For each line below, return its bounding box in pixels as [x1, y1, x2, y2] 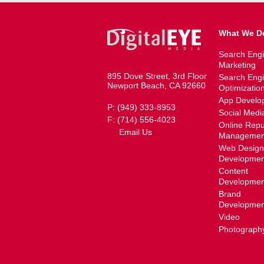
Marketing [219, 60, 256, 70]
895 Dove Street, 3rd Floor [107, 71, 207, 81]
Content [219, 166, 249, 176]
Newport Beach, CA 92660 [107, 81, 206, 90]
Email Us [119, 127, 152, 137]
